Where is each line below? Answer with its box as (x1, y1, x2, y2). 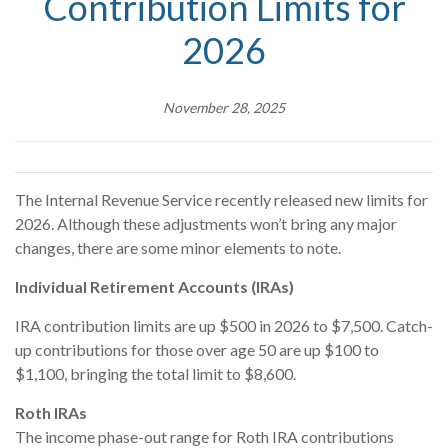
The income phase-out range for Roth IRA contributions (15, 426, 394, 446)
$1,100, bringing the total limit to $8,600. (15, 363, 296, 383)
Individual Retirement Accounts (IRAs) (15, 276, 294, 296)
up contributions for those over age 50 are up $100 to (15, 339, 379, 359)
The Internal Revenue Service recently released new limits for (15, 189, 428, 209)
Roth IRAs (15, 402, 87, 422)
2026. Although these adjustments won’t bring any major (15, 213, 397, 233)
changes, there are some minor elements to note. (15, 237, 341, 257)
